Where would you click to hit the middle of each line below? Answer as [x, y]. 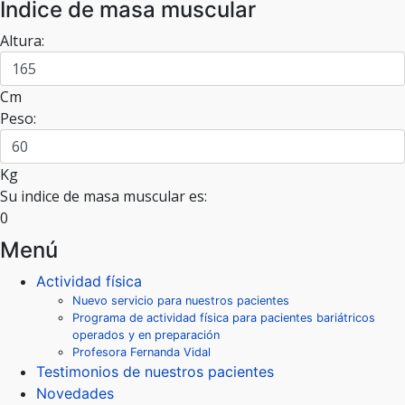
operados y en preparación [146, 335]
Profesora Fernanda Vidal [141, 353]
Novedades [75, 394]
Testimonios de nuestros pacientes [155, 372]
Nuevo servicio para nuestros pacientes [181, 301]
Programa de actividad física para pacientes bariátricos [224, 318]
